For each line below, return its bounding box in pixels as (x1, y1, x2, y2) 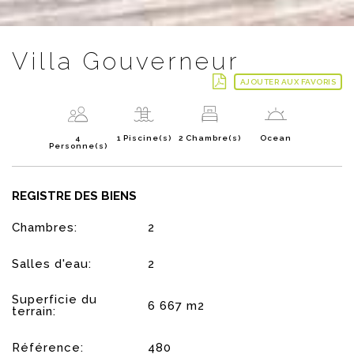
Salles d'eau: (12, 257, 92, 272)
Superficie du (12, 292, 97, 307)
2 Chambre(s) (179, 133, 242, 142)
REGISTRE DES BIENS (12, 188, 137, 203)
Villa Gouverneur (12, 47, 239, 75)
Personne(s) (48, 141, 107, 150)
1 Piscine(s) (116, 133, 171, 142)
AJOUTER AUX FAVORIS (239, 77, 336, 86)
